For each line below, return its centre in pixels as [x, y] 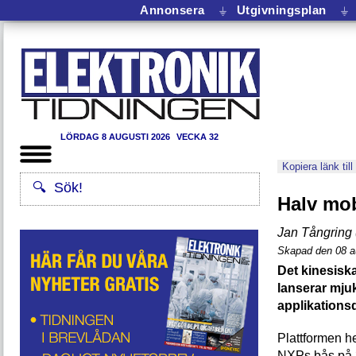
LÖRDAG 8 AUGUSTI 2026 [116, 137]
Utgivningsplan [281, 10]
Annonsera [172, 10]
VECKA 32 [197, 137]
